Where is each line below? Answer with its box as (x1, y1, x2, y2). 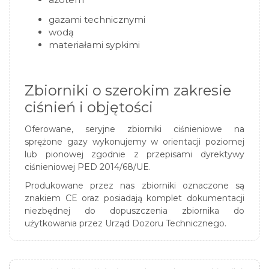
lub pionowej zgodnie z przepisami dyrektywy (25, 149, 244, 160)
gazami (49, 14, 82, 26)
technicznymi (82, 14, 145, 26)
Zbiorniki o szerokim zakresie (25, 82, 231, 100)
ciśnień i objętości (25, 98, 153, 116)
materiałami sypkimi (49, 39, 140, 51)
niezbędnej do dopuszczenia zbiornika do (25, 205, 244, 217)
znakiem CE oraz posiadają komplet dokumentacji (25, 193, 244, 204)
